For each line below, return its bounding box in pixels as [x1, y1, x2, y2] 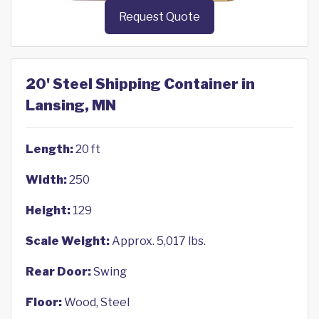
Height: [26, 204, 70, 218]
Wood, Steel [62, 296, 130, 310]
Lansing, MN [26, 97, 116, 115]
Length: [26, 142, 73, 157]
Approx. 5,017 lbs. [110, 234, 206, 249]
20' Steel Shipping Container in [26, 75, 255, 93]
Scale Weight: [26, 234, 110, 249]
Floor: [26, 296, 62, 310]
